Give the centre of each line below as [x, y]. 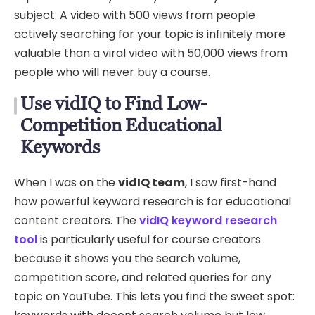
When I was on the [66, 183]
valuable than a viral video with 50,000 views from [151, 53]
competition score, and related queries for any [143, 278]
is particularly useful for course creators [149, 240]
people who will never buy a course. [112, 72]
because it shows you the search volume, [127, 259]
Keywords [60, 147]
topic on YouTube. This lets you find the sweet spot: [154, 297]
